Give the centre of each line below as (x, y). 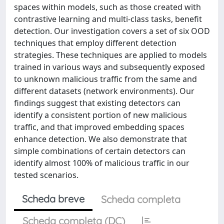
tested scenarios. (46, 175)
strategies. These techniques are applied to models (110, 55)
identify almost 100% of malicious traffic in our (102, 163)
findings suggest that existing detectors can (97, 103)
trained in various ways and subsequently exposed (109, 67)
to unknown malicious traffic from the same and (105, 79)
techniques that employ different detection (95, 43)
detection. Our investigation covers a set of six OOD (112, 31)
